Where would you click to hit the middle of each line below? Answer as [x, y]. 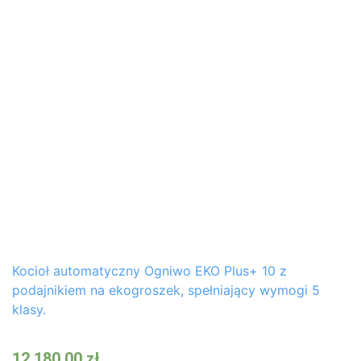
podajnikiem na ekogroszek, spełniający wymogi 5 [166, 290]
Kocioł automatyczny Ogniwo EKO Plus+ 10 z [149, 270]
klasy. [29, 309]
